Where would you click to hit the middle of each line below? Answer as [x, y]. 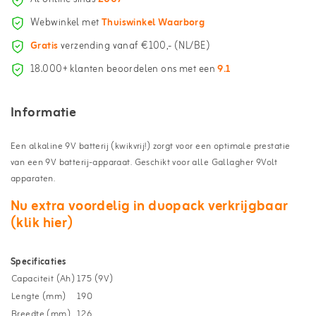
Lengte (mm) [39, 296]
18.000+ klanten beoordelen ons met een [124, 70]
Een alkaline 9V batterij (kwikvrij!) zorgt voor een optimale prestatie [151, 146]
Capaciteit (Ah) [43, 279]
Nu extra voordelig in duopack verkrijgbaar [150, 206]
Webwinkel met [66, 23]
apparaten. [33, 178]
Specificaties [38, 262]
